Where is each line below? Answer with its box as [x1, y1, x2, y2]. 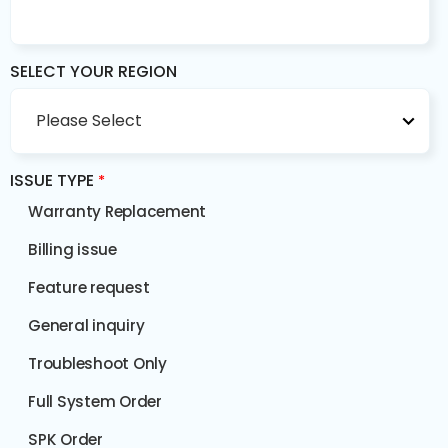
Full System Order [28, 391, 162, 412]
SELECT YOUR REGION [10, 60, 177, 83]
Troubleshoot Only [28, 353, 167, 374]
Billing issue [28, 239, 117, 260]
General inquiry [28, 315, 145, 336]
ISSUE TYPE [10, 169, 94, 192]
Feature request [28, 277, 150, 298]
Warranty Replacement [28, 201, 206, 222]
